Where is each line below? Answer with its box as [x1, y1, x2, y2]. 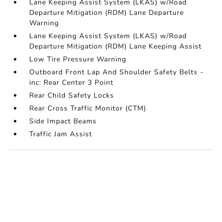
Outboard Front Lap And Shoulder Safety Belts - [29, 67, 204, 77]
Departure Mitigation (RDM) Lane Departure [29, 8, 184, 17]
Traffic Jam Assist [29, 129, 93, 139]
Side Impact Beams [29, 116, 97, 126]
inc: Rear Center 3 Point [29, 78, 114, 87]
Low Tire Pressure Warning [29, 55, 127, 64]
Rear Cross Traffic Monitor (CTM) [29, 104, 147, 113]
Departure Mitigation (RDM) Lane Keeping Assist [29, 42, 202, 51]
